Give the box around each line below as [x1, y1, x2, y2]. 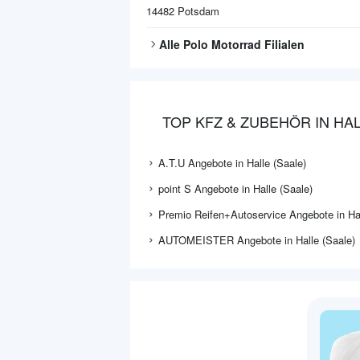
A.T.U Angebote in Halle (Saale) [158, 155, 306, 170]
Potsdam [178, 3, 219, 18]
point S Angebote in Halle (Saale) [158, 181, 313, 196]
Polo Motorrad [183, 36, 261, 52]
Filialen [261, 36, 305, 52]
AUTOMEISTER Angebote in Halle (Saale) [158, 232, 355, 247]
